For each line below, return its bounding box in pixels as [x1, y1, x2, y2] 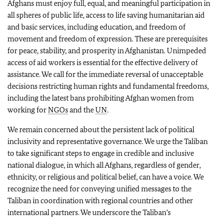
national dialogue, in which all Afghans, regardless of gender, [7, 160, 201, 170]
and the [68, 105, 95, 114]
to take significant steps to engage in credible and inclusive [7, 148, 194, 158]
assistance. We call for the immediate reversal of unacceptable [7, 70, 203, 79]
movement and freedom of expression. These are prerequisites [7, 34, 208, 43]
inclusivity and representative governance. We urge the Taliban [7, 137, 208, 146]
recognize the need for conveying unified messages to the [7, 184, 191, 193]
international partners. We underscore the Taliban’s [7, 208, 171, 217]
